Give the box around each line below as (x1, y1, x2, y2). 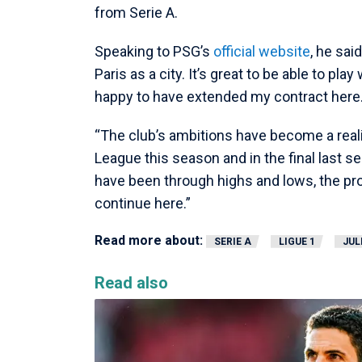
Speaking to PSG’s (95, 42, 213, 60)
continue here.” (95, 194, 191, 212)
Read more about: (95, 232, 203, 248)
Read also (95, 272, 168, 293)
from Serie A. (95, 3, 178, 21)
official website (213, 42, 310, 60)
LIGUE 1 (279, 235, 315, 247)
